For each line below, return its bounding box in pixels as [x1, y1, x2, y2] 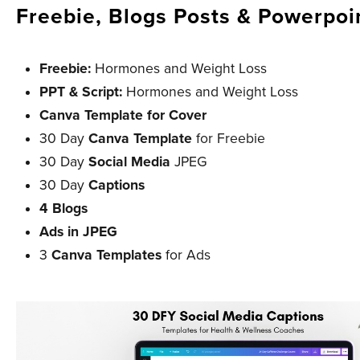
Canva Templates [51, 247, 162, 264]
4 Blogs [39, 200, 88, 218]
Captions [88, 177, 145, 194]
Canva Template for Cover [39, 107, 207, 125]
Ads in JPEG [39, 223, 118, 241]
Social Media [88, 153, 171, 171]
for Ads [162, 247, 211, 264]
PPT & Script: [39, 84, 123, 101]
